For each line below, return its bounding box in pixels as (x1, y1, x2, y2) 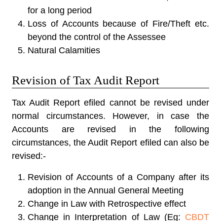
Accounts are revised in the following (12, 124, 209, 134)
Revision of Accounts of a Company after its (28, 172, 209, 182)
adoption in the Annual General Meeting (28, 185, 184, 195)
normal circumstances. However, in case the (12, 111, 209, 121)
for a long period (28, 5, 92, 15)
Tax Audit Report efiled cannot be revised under (12, 98, 209, 108)
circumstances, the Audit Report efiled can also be (12, 138, 209, 147)
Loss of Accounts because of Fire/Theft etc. (28, 19, 209, 29)
